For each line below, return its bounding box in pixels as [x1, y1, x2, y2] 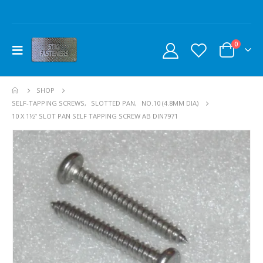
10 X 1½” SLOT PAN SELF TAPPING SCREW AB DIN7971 [12, 112, 178, 120]
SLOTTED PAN [91, 99, 135, 107]
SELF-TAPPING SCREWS [12, 99, 85, 107]
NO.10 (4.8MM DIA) [141, 99, 198, 107]
